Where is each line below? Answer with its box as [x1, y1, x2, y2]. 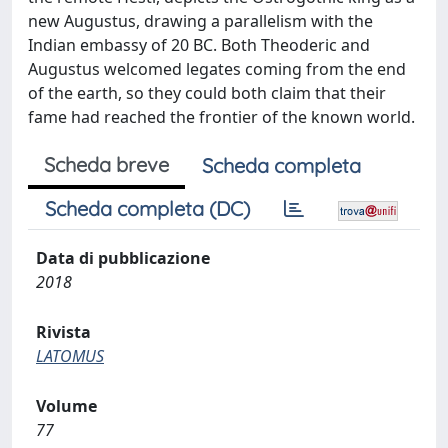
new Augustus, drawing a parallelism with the [28, 10, 373, 32]
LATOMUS [36, 345, 104, 367]
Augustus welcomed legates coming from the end [28, 58, 406, 80]
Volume [36, 395, 97, 417]
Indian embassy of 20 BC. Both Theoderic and [28, 34, 370, 56]
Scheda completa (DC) [45, 196, 250, 221]
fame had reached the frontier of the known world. [28, 106, 415, 128]
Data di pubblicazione [36, 247, 210, 269]
